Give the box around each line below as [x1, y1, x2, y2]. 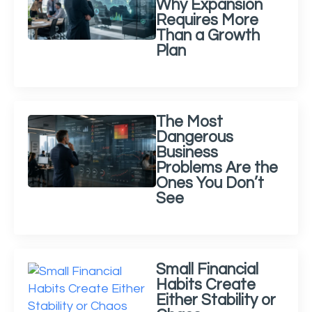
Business [156, 145, 218, 162]
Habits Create [156, 277, 256, 294]
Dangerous [156, 130, 233, 146]
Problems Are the [156, 160, 278, 177]
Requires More [156, 13, 258, 29]
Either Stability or [156, 292, 276, 309]
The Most [156, 114, 223, 131]
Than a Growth [156, 28, 260, 45]
